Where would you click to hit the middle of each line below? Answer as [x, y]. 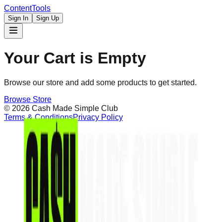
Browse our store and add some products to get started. [100, 82]
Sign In [18, 18]
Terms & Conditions [38, 117]
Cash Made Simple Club [74, 108]
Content [18, 8]
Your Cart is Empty [75, 58]
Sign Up [48, 18]
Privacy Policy [98, 117]
